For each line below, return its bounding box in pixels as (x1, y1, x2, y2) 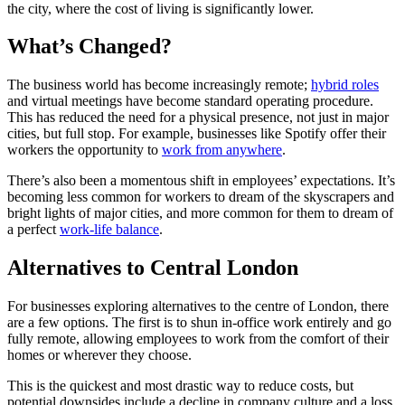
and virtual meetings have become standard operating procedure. (7, 93, 373, 109)
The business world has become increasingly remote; (7, 77, 311, 93)
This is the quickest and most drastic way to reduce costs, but (7, 378, 353, 394)
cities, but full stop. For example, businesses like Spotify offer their (7, 126, 386, 142)
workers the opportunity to (7, 142, 162, 158)
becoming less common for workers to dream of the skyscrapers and (7, 189, 394, 205)
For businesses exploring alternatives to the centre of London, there (7, 298, 389, 315)
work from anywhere (162, 142, 282, 158)
